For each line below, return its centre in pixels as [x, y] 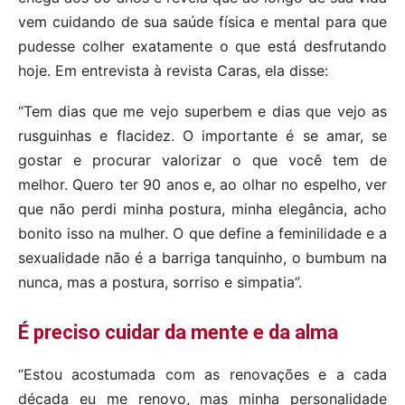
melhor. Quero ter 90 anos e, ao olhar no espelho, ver [202, 185]
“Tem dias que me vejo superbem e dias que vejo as [202, 112]
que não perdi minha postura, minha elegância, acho [202, 209]
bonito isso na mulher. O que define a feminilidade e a [202, 234]
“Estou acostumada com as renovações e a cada [202, 375]
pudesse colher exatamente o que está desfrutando [202, 47]
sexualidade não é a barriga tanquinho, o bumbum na [202, 258]
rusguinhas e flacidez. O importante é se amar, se [202, 136]
